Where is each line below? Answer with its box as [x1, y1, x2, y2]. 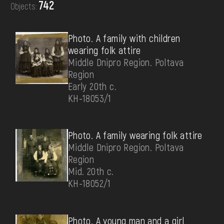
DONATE [40, 6, 62, 16]
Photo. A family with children [67, 31, 180, 44]
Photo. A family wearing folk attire [67, 129, 202, 141]
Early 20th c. [67, 79, 116, 92]
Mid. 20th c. [67, 165, 114, 177]
